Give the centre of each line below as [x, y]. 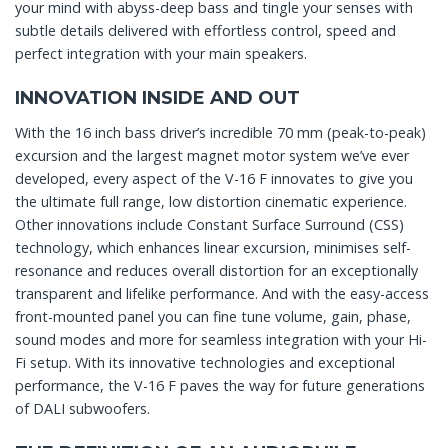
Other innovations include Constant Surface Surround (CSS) [209, 224]
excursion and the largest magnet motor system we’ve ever [212, 155]
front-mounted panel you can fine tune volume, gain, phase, [213, 316]
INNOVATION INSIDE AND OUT [157, 97]
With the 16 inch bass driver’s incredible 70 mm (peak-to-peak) [220, 132]
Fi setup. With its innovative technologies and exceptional [205, 362]
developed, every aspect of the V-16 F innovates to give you [214, 178]
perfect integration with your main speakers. [161, 54]
